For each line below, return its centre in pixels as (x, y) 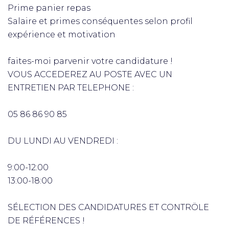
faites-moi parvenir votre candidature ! (90, 61)
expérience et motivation (62, 35)
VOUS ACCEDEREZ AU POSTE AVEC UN (90, 74)
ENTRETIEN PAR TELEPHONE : (71, 88)
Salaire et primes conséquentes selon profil (100, 21)
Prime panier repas (49, 8)
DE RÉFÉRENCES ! (46, 221)
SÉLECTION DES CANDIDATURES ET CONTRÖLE (108, 207)
